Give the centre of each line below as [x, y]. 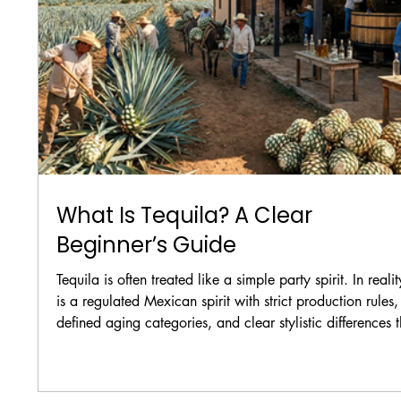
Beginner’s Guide [147, 245]
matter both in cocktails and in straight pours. [195, 345]
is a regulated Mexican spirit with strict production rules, [228, 302]
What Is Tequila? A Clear [185, 216]
